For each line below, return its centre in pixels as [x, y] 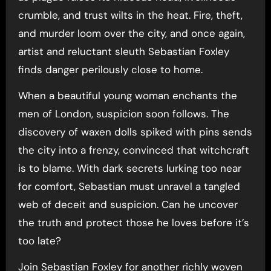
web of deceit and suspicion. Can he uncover [128, 205]
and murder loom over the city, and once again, [131, 34]
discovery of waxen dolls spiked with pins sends [135, 132]
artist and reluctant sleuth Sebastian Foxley [123, 52]
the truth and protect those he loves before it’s [133, 223]
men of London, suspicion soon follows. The [123, 114]
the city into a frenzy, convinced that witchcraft [133, 150]
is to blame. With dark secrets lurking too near [129, 168]
